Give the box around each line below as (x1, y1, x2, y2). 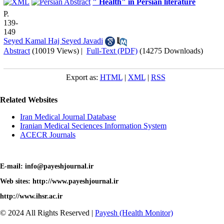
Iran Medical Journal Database (20, 112, 116, 121)
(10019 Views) (32, 46, 79, 55)
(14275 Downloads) (139, 46, 203, 55)
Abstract (3, 46, 30, 55)
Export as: (65, 72, 100, 81)
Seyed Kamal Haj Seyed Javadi (3, 36, 103, 45)
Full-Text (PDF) (86, 46, 137, 55)
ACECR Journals (20, 130, 75, 139)
